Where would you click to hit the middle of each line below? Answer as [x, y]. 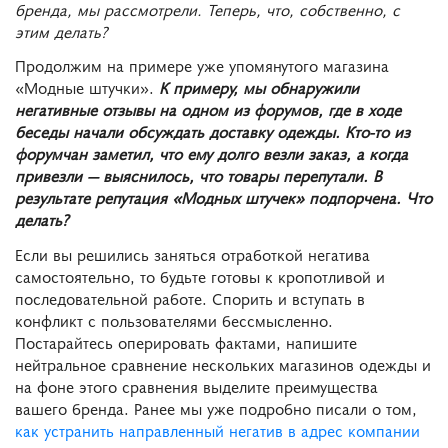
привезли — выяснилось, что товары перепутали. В [198, 175]
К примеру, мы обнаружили [259, 87]
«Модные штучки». [87, 87]
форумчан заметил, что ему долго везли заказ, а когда [211, 153]
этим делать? [61, 30]
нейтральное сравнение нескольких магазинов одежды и [223, 364]
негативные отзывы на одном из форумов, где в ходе [208, 109]
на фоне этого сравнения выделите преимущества [196, 386]
